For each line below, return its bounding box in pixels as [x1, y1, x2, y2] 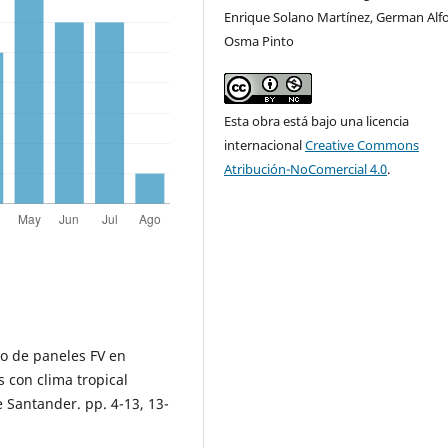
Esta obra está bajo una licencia [224, 112, 410, 131]
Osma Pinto [224, 32, 295, 51]
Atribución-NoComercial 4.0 [224, 160, 388, 179]
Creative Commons [305, 136, 420, 155]
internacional [224, 136, 306, 155]
